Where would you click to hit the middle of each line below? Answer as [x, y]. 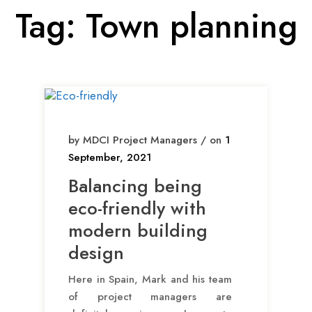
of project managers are [150, 297]
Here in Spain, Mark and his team [150, 280]
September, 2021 [110, 158]
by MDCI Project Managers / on [147, 140]
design [96, 253]
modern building [138, 231]
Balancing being [135, 186]
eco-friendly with [137, 209]
